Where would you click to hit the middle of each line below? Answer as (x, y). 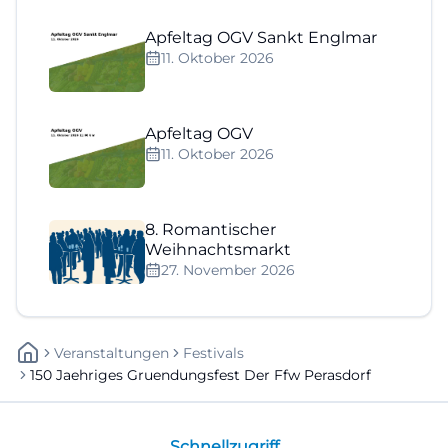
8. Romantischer (210, 230)
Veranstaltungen (111, 353)
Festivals (213, 353)
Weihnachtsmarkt (218, 250)
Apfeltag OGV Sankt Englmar (261, 38)
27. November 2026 (228, 270)
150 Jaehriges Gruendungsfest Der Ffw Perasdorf (200, 375)
